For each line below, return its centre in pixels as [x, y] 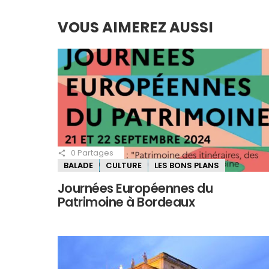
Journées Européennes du [135, 188]
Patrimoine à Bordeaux [126, 202]
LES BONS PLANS [187, 166]
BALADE [78, 166]
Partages [95, 153]
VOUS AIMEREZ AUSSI [135, 27]
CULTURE [124, 166]
